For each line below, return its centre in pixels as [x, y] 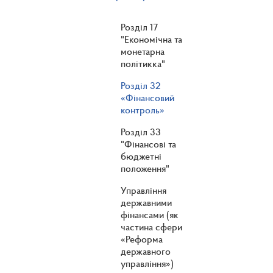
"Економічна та [151, 39]
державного [146, 251]
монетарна [143, 51]
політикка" [143, 64]
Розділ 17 [139, 27]
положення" [145, 168]
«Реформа [142, 239]
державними [146, 203]
